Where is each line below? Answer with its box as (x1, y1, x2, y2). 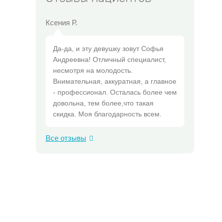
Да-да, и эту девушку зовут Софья (53, 45, 164, 53)
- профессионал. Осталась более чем (53, 88, 177, 96)
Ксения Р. (46, 18, 77, 27)
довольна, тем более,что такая (53, 99, 154, 107)
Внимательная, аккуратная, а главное (53, 77, 176, 85)
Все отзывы (46, 134, 86, 142)
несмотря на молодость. (53, 66, 133, 74)
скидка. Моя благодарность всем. (53, 110, 162, 118)
